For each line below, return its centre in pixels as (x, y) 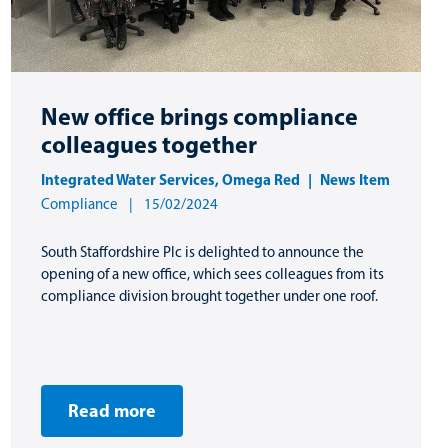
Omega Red (261, 179)
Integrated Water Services (128, 179)
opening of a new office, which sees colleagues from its (212, 273)
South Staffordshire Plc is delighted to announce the (202, 251)
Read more (112, 411)
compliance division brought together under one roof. (209, 295)
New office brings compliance (199, 115)
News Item (355, 179)
